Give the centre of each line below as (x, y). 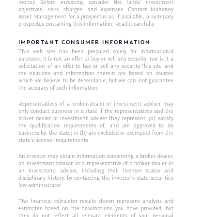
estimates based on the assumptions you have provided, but (96, 209)
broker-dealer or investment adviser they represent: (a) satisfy (96, 118)
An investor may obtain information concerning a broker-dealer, (96, 156)
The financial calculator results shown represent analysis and (96, 201)
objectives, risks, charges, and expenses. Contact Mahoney (96, 9)
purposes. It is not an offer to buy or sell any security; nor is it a (96, 59)
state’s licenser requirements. (54, 140)
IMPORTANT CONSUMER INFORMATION (85, 42)
